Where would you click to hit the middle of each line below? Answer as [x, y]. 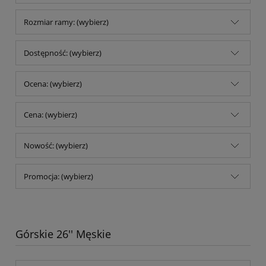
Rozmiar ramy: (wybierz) [66, 22]
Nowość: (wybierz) [56, 146]
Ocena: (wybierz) [53, 84]
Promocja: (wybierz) [58, 177]
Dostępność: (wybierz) [63, 53]
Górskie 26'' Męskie [63, 234]
